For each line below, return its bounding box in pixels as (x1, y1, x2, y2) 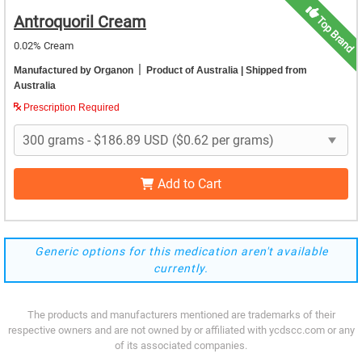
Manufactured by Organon (14, 65, 136, 76)
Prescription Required (20, 102, 120, 113)
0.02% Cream (14, 40, 74, 52)
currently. (154, 262, 208, 275)
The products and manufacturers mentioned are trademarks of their (27, 309, 335, 321)
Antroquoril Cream (14, 12, 146, 32)
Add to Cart (158, 176, 222, 192)
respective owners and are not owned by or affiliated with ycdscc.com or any (7, 324, 355, 336)
